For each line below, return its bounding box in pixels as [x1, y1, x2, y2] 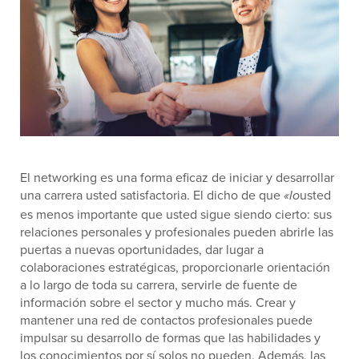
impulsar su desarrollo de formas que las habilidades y [20, 329, 321, 347]
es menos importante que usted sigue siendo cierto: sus [20, 205, 332, 224]
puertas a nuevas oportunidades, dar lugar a [20, 240, 264, 259]
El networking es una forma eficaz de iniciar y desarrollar [20, 168, 334, 187]
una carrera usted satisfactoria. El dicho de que [20, 186, 284, 204]
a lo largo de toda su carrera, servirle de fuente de [20, 276, 297, 294]
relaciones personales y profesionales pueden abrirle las [20, 223, 333, 241]
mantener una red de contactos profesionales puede [20, 311, 313, 329]
